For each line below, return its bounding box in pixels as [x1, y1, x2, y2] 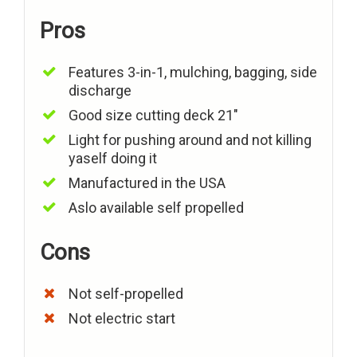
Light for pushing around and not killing [69, 131, 312, 149]
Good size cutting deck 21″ [69, 107, 238, 124]
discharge [69, 82, 131, 100]
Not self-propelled [69, 285, 183, 303]
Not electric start [69, 310, 175, 328]
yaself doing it [69, 150, 157, 167]
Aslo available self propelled [69, 199, 244, 217]
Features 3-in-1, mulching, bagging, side [69, 64, 317, 81]
